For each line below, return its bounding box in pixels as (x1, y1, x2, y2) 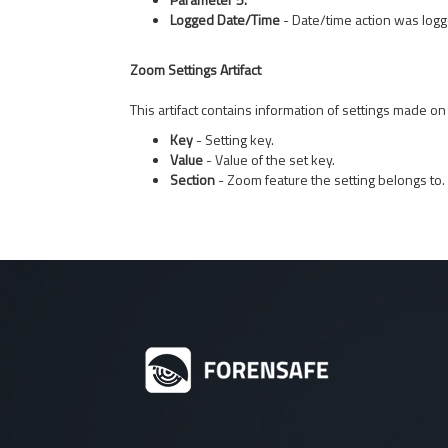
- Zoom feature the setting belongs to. (215, 169, 445, 190)
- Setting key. (193, 129, 274, 150)
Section (170, 169, 215, 190)
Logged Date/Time (170, 9, 280, 30)
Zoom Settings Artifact (130, 59, 261, 80)
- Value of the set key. (203, 149, 335, 170)
